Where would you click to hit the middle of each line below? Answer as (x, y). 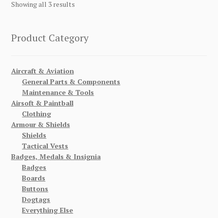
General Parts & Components (71, 81)
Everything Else (48, 210)
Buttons (35, 188)
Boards (34, 178)
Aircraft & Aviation (42, 71)
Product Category (50, 38)
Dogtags (36, 199)
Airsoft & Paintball (42, 103)
